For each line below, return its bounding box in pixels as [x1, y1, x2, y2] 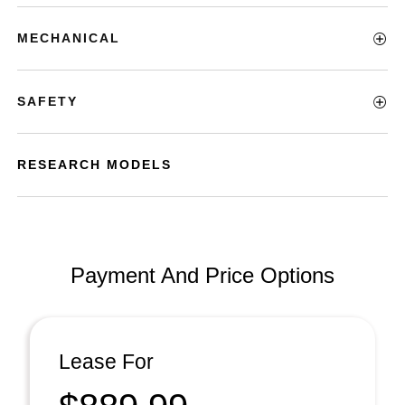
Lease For [59, 350, 154, 373]
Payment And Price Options [71, 263, 334, 287]
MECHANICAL [17, 31, 121, 45]
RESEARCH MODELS [17, 157, 173, 172]
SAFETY [17, 94, 79, 108]
